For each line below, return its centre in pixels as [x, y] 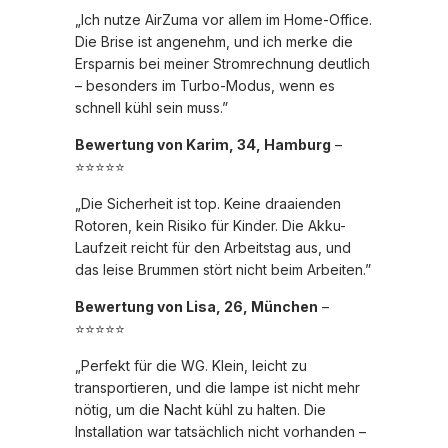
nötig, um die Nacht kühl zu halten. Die [200, 410]
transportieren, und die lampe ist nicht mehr [217, 388]
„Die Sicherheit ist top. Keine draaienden [208, 204]
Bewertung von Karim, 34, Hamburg [203, 145]
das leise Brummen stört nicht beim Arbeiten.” [223, 270]
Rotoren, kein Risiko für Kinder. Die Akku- [210, 226]
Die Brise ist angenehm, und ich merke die [214, 42]
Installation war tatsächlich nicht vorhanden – [220, 432]
